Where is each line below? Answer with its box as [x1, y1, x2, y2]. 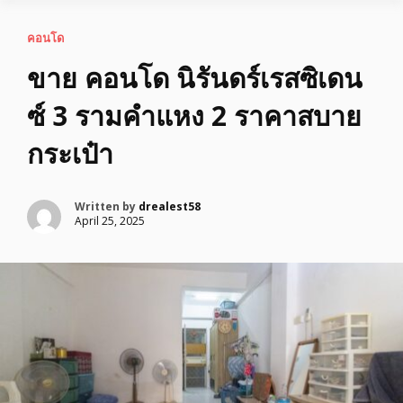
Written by [75, 199, 139, 214]
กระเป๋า [27, 135, 113, 172]
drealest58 [139, 199, 201, 214]
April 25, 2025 [75, 213, 145, 228]
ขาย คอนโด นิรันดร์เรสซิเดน [27, 59, 363, 96]
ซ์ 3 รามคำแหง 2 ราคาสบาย [27, 97, 362, 134]
